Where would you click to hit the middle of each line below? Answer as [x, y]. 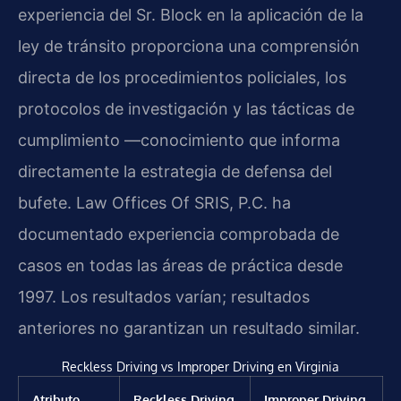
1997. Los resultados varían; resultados [164, 297]
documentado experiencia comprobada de [179, 235]
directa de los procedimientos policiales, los [182, 78]
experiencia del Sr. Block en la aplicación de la [191, 15]
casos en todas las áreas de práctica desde [180, 266]
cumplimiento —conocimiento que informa [179, 141]
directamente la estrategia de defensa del [175, 172]
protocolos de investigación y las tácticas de [186, 109]
